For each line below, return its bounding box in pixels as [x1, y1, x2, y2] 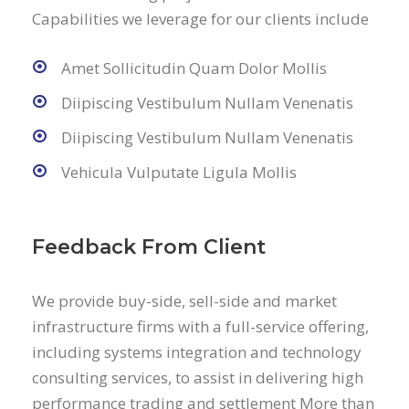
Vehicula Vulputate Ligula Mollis [61, 162, 297, 184]
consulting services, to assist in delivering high [32, 367, 363, 389]
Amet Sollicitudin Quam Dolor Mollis [61, 58, 327, 79]
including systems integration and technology [32, 341, 362, 363]
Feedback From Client [32, 235, 266, 260]
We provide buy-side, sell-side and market [32, 290, 337, 312]
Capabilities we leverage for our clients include [32, 8, 369, 30]
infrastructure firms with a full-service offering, [32, 316, 369, 338]
